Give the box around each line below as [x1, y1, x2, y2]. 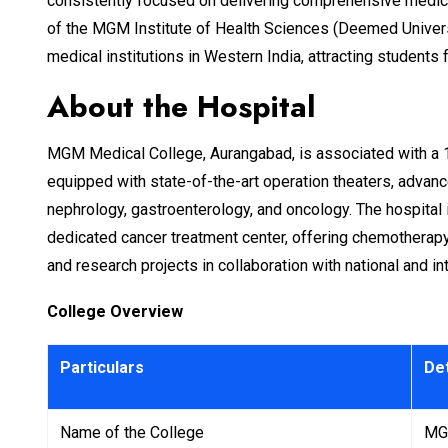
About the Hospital [47, 85, 315, 129]
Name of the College [60, 423, 204, 443]
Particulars [60, 358, 144, 378]
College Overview [47, 302, 183, 322]
